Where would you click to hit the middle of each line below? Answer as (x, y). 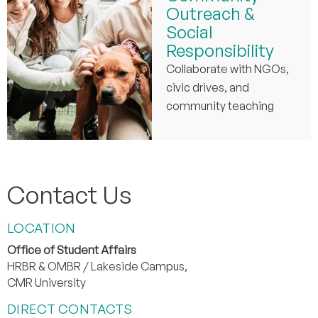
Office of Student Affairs (72, 250)
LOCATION (42, 228)
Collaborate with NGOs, (227, 69)
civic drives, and (207, 88)
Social (189, 32)
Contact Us (70, 195)
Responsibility (220, 51)
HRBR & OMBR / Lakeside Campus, (97, 267)
